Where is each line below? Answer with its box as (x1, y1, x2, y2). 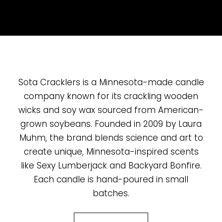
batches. (93, 187, 129, 199)
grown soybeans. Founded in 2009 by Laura (20, 117, 202, 130)
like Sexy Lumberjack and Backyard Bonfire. (20, 159, 202, 171)
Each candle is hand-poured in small (34, 173, 188, 185)
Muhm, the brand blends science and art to (19, 131, 203, 144)
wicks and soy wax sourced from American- (18, 104, 204, 116)
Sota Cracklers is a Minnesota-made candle (18, 76, 204, 88)
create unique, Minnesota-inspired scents (23, 145, 199, 158)
